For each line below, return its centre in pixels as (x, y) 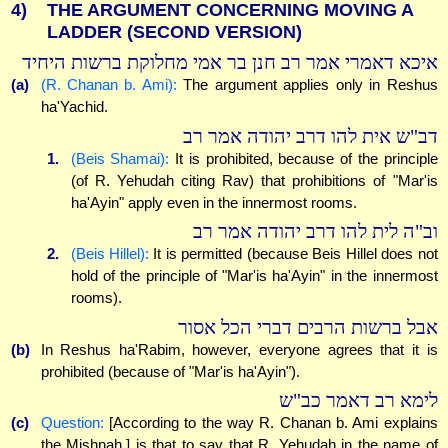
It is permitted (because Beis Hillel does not (293, 254)
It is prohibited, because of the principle (303, 158)
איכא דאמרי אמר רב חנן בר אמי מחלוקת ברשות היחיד (229, 63)
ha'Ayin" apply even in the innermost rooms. (213, 202)
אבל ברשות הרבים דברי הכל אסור (307, 327)
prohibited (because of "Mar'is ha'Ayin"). (170, 371)
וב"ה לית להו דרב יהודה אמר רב (315, 232)
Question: (72, 423)
